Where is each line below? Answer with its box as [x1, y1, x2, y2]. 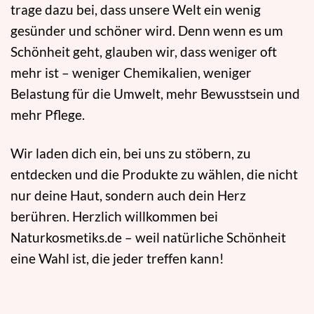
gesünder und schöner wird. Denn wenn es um [11, 22, 283, 39]
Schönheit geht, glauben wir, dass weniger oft [11, 43, 277, 60]
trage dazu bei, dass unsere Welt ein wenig [11, 1, 261, 18]
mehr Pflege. [11, 107, 85, 123]
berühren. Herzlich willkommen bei [11, 208, 218, 225]
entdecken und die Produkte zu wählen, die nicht [11, 166, 298, 183]
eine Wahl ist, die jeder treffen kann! [11, 250, 224, 267]
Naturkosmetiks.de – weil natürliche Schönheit [11, 229, 286, 246]
